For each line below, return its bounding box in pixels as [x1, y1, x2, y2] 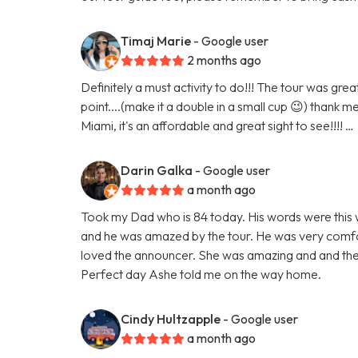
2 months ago [187, 51, 262, 68]
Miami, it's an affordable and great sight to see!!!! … [81, 117, 355, 133]
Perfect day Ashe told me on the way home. [81, 265, 322, 282]
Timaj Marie [121, 32, 192, 49]
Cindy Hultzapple [121, 310, 221, 327]
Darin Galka [121, 161, 193, 178]
